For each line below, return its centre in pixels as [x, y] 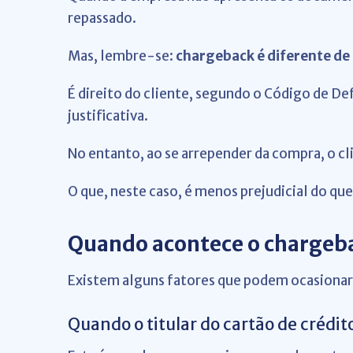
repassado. [102, 18]
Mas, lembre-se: [121, 56]
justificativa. [108, 116]
